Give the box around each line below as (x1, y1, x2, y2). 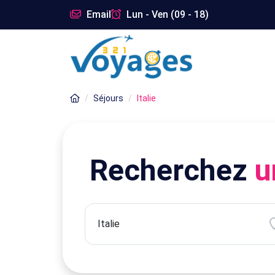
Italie (137, 93, 156, 103)
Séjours (93, 93, 123, 103)
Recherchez (90, 153, 255, 188)
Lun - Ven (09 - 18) (124, 9, 209, 20)
